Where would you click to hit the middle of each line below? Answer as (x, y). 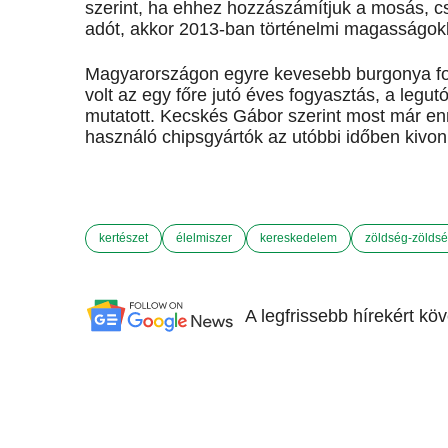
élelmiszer (204, 237)
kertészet (123, 237)
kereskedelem (298, 237)
